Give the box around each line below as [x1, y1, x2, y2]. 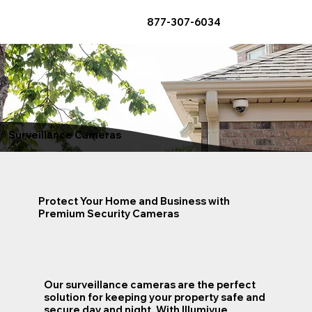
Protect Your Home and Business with [38, 195, 230, 208]
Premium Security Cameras [38, 208, 179, 221]
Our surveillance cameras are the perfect [43, 279, 256, 292]
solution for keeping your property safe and [43, 291, 265, 304]
